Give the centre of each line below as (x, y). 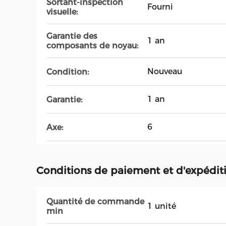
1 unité (162, 206)
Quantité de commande (95, 202)
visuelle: (62, 12)
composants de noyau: (92, 46)
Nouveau (165, 71)
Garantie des (72, 36)
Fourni (160, 7)
